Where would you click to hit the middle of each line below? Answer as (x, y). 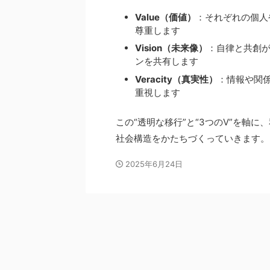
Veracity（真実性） (176, 79)
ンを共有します (167, 61)
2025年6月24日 (154, 164)
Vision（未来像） (171, 48)
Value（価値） (165, 17)
